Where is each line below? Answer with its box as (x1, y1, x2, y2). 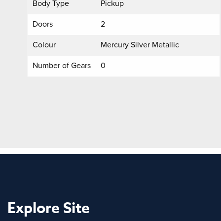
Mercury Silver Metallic (101, 39, 179, 50)
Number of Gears (33, 60, 91, 71)
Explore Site (7, 197, 90, 219)
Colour (33, 39, 56, 50)
